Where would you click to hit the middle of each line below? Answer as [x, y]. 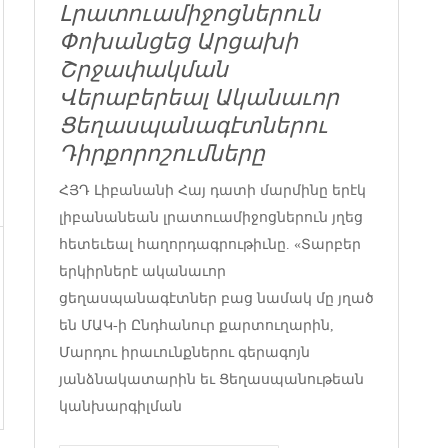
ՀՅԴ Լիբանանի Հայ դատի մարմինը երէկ [212, 190]
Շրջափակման [143, 70]
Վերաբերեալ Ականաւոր [199, 98]
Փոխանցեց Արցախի [178, 42]
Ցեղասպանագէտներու [193, 126]
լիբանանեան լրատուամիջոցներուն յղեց [211, 217]
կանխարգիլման [120, 406]
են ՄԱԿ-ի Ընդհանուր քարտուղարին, [196, 325]
